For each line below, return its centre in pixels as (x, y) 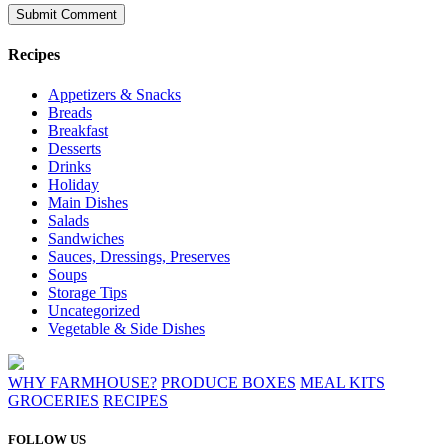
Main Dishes (88, 202)
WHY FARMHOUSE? (82, 382)
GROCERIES (53, 400)
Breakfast (78, 130)
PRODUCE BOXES (228, 382)
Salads (68, 220)
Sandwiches (86, 238)
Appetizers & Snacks (114, 94)
